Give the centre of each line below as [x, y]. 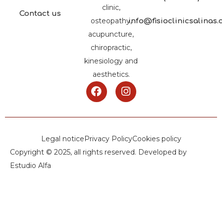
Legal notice [62, 139]
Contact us [40, 14]
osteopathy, [111, 21]
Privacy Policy [108, 139]
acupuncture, [111, 34]
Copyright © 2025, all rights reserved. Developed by [98, 152]
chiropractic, [111, 47]
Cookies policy [157, 139]
